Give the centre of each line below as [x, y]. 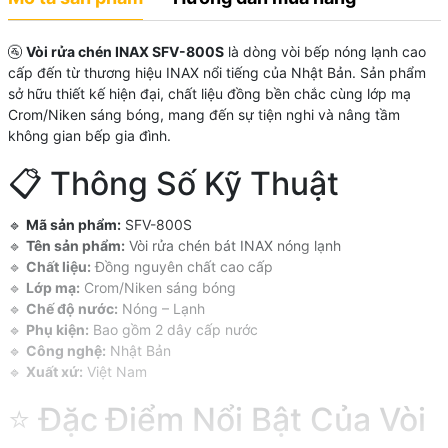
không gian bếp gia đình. [89, 135]
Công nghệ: [65, 350]
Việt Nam [114, 371]
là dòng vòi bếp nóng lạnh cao [324, 51]
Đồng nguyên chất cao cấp [181, 266]
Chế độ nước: [71, 308]
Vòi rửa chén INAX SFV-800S [124, 51]
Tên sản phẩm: [75, 245]
